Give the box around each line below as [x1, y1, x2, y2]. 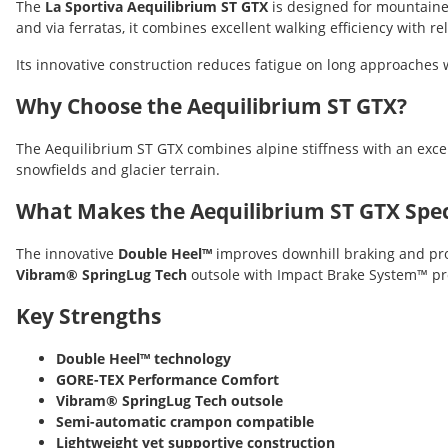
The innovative [16, 243, 118, 263]
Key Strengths [16, 301, 161, 330]
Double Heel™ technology [56, 348, 231, 368]
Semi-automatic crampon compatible [56, 411, 314, 431]
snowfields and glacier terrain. [16, 159, 220, 179]
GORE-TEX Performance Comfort [56, 369, 279, 389]
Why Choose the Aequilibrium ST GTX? [16, 91, 407, 120]
